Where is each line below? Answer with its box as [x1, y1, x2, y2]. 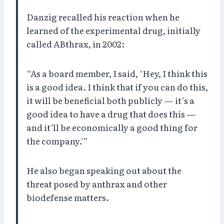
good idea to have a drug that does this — [26, 107, 196, 120]
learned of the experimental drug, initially [26, 23, 200, 36]
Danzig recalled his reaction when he [26, 10, 179, 23]
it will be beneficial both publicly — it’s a [26, 93, 194, 106]
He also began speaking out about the [26, 163, 181, 176]
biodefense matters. [26, 190, 109, 203]
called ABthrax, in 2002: [26, 37, 124, 50]
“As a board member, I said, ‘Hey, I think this [26, 66, 207, 79]
